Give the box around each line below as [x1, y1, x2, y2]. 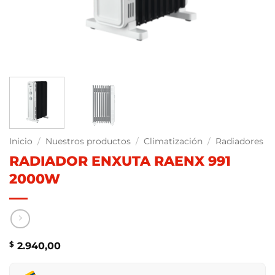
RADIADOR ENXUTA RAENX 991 [9, 152, 231, 169]
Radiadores [215, 136, 264, 146]
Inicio [9, 136, 33, 146]
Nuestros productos [45, 136, 131, 146]
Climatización [144, 136, 203, 146]
